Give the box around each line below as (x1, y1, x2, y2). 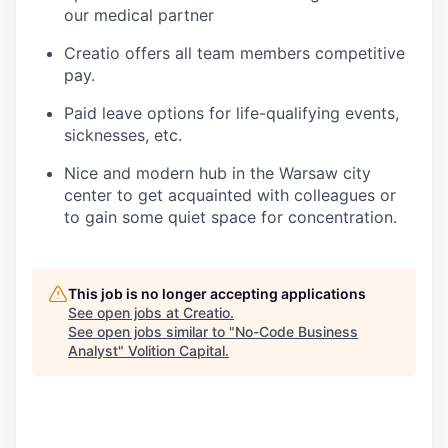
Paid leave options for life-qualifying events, (64, 103, 399, 123)
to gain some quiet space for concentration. (64, 207, 397, 227)
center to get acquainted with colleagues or (64, 185, 396, 205)
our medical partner (64, 5, 214, 25)
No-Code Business (235, 323, 358, 340)
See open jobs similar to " (68, 323, 235, 340)
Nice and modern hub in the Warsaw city (64, 163, 371, 183)
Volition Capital (128, 342, 225, 359)
